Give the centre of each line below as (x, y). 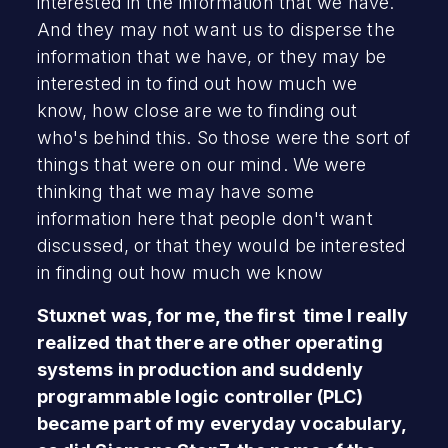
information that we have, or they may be (211, 56)
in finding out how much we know (179, 272)
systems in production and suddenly (200, 369)
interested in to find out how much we (197, 83)
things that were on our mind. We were (201, 164)
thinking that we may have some (175, 191)
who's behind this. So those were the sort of (223, 137)
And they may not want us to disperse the (215, 29)
